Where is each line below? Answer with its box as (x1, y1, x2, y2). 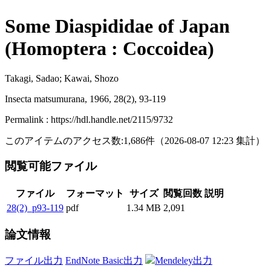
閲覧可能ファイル (5, 160, 100, 173)
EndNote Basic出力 (65, 255, 143, 266)
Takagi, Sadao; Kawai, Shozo (5, 73, 119, 83)
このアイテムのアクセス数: (5, 135, 123, 146)
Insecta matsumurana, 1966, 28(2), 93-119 (5, 93, 166, 104)
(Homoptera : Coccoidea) (5, 38, 214, 60)
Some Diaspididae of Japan (5, 15, 230, 38)
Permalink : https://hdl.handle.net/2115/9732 (5, 114, 173, 125)
